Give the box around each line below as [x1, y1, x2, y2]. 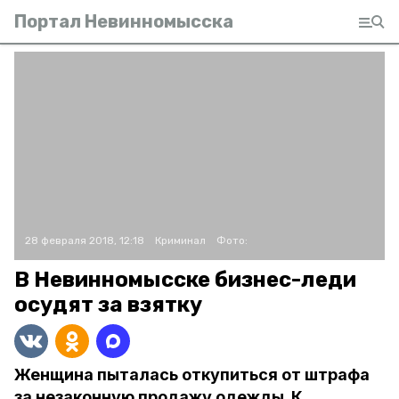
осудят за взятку [14, 292, 202, 317]
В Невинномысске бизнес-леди [14, 267, 356, 292]
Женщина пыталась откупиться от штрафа [14, 365, 370, 384]
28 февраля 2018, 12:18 [25, 234, 144, 247]
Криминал [155, 234, 206, 247]
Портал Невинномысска [14, 11, 233, 32]
